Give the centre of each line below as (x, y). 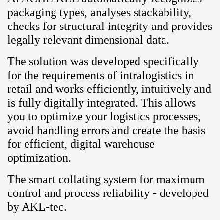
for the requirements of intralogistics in (101, 75)
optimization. (39, 157)
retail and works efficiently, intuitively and (109, 89)
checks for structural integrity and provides (110, 26)
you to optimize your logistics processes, (104, 116)
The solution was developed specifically (103, 61)
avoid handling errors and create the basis (106, 130)
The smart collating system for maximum (106, 179)
